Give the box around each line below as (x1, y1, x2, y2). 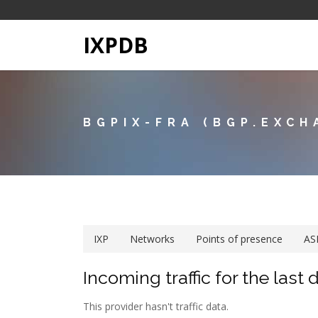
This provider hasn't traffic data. (83, 300, 229, 313)
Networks (130, 232, 175, 246)
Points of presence (196, 232, 283, 246)
